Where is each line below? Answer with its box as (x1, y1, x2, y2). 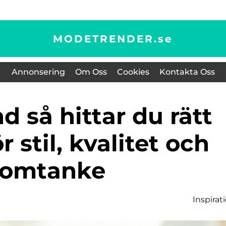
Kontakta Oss (159, 67, 215, 77)
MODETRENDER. (53, 32, 158, 45)
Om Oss (75, 67, 107, 77)
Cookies (117, 67, 149, 77)
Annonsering (11, 67, 65, 77)
